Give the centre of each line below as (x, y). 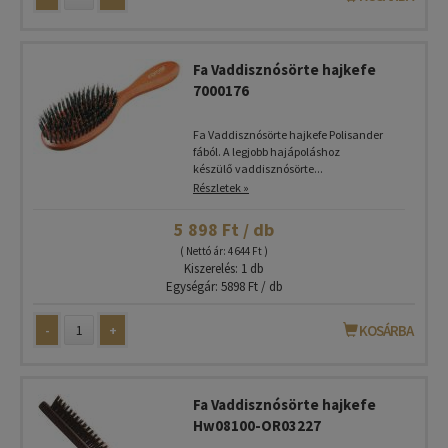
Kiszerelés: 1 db (224, 268)
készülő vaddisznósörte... (258, 168)
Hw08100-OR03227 (257, 425)
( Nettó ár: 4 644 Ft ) (224, 251)
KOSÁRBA (385, 330)
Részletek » (221, 187)
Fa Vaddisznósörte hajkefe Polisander (288, 134)
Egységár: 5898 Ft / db (224, 286)
